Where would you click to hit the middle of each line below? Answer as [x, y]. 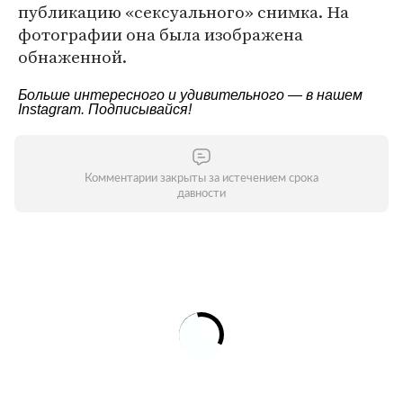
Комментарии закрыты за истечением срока [201, 179]
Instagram [49, 109]
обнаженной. [72, 57]
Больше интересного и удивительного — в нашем [190, 95]
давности [201, 194]
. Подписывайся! [136, 109]
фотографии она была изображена [161, 34]
